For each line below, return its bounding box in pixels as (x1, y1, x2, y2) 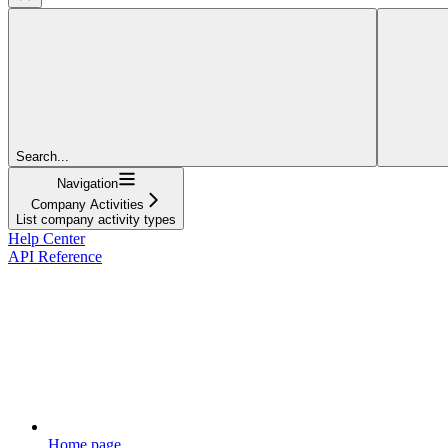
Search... (16, 148, 69, 164)
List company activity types (16, 211, 176, 227)
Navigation (56, 175, 118, 191)
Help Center (8, 229, 85, 247)
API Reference (8, 247, 102, 265)
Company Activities (30, 196, 144, 212)
